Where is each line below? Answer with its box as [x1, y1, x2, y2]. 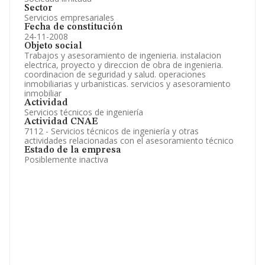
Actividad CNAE [24, 117, 98, 127]
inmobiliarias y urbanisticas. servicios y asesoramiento [24, 78, 231, 89]
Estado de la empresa [24, 146, 121, 155]
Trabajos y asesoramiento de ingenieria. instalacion [24, 50, 221, 61]
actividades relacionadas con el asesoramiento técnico [24, 135, 234, 146]
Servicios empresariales [24, 12, 114, 23]
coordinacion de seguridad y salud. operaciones [24, 69, 206, 80]
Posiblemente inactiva [24, 154, 108, 165]
